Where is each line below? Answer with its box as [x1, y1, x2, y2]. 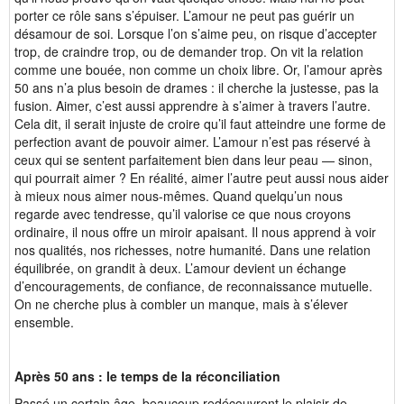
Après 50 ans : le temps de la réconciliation [14, 367, 280, 385]
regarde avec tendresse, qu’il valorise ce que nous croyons [14, 205, 351, 223]
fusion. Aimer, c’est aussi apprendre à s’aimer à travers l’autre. [14, 96, 371, 115]
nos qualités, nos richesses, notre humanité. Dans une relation [14, 241, 371, 259]
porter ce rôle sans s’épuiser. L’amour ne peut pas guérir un [14, 6, 354, 24]
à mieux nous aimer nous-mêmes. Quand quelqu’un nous [14, 187, 343, 205]
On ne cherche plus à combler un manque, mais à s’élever [14, 295, 348, 313]
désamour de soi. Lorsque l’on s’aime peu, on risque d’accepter [14, 24, 377, 42]
